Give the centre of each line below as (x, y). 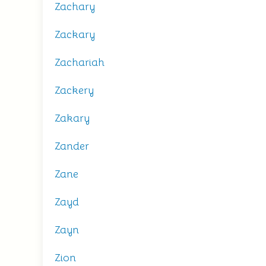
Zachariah (80, 62)
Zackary (75, 34)
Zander (72, 146)
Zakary (72, 118)
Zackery (74, 90)
